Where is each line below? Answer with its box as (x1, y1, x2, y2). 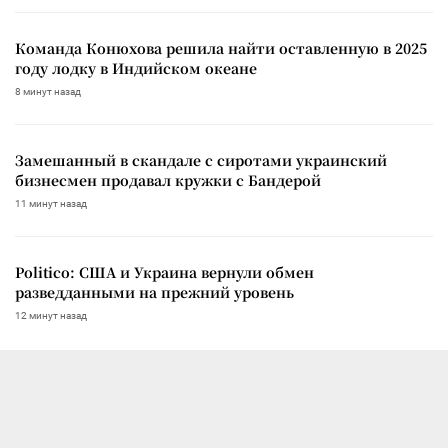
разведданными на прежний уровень (15, 281, 294, 302)
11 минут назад (15, 197, 87, 209)
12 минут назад (15, 309, 87, 321)
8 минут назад (15, 85, 81, 97)
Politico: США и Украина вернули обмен (15, 261, 314, 282)
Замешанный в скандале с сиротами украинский (15, 149, 387, 170)
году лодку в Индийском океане (15, 57, 257, 78)
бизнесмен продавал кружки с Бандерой (15, 169, 321, 190)
